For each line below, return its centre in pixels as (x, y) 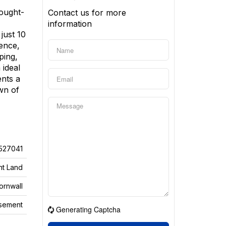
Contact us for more (87, 13)
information (70, 24)
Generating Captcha (88, 209)
